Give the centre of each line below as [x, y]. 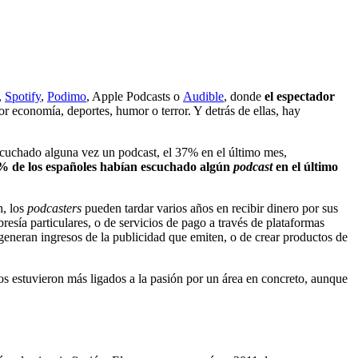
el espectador [300, 96]
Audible [203, 96]
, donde [244, 96]
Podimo [67, 96]
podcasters [54, 208]
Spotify [23, 96]
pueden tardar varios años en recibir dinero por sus [210, 208]
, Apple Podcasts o [135, 96]
